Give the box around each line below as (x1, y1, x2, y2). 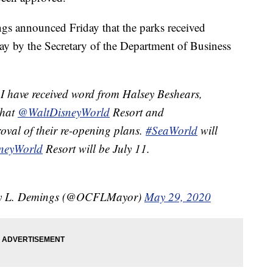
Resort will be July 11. (43, 141, 150, 157)
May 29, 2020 (144, 189, 211, 205)
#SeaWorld (146, 122, 197, 138)
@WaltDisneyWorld (18, 104, 110, 120)
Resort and (110, 104, 164, 120)
